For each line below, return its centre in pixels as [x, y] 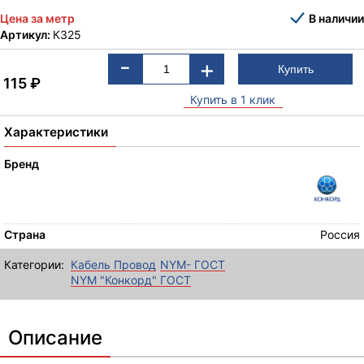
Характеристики [56, 132]
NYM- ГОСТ [193, 264]
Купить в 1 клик [233, 99]
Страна [25, 234]
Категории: [34, 264]
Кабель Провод [113, 264]
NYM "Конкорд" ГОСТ [131, 279]
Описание [55, 337]
